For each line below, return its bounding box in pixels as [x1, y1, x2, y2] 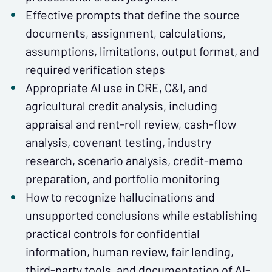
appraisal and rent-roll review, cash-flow [25, 115, 236, 134]
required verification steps [25, 60, 165, 79]
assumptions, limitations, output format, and [25, 42, 259, 61]
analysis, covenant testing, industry [25, 133, 211, 152]
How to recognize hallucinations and [25, 188, 215, 206]
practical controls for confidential [25, 224, 200, 243]
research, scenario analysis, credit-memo [25, 151, 243, 170]
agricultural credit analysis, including [25, 97, 217, 115]
